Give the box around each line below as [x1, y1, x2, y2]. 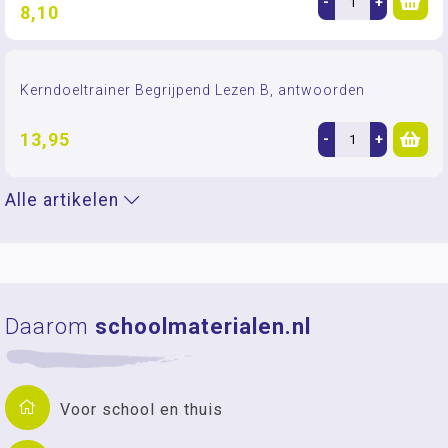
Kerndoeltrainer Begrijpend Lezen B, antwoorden [20, 81, 365, 98]
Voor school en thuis [60, 399, 223, 419]
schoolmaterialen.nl [95, 314, 311, 339]
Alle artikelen [5, 190, 124, 210]
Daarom [5, 314, 95, 339]
